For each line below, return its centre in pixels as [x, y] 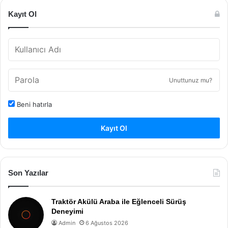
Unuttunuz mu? [191, 80]
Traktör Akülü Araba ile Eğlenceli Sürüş [119, 202]
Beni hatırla [33, 104]
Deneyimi [67, 211]
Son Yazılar [28, 173]
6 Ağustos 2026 [107, 223]
